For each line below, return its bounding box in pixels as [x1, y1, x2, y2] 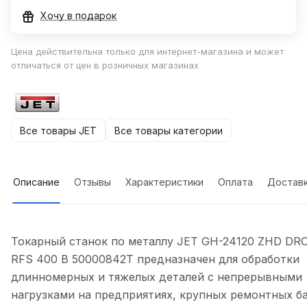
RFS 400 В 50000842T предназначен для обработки [11, 252, 299, 267]
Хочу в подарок [40, 10, 116, 22]
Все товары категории [114, 124, 223, 136]
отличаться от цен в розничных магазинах [11, 60, 199, 71]
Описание [13, 176, 60, 188]
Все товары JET [20, 124, 97, 136]
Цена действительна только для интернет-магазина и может [11, 46, 284, 58]
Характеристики [125, 176, 204, 188]
